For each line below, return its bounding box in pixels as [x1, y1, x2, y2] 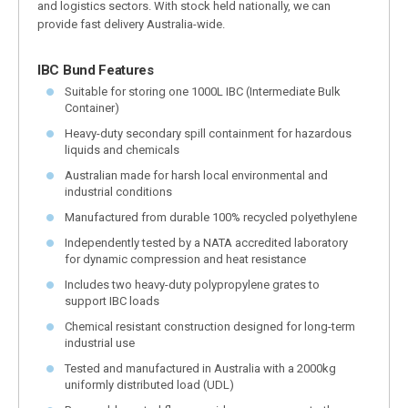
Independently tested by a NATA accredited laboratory [65, 235, 348, 250]
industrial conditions [65, 184, 172, 199]
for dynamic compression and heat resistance [65, 251, 306, 266]
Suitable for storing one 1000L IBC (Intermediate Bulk [65, 84, 341, 98]
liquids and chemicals [65, 142, 179, 157]
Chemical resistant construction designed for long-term [65, 319, 355, 333]
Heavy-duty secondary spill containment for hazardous [65, 126, 352, 140]
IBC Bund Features [37, 61, 154, 78]
